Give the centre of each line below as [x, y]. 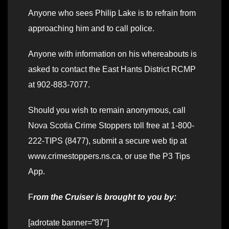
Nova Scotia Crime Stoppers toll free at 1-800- [111, 125]
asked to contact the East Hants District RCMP [112, 69]
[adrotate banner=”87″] [68, 222]
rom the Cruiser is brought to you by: [105, 197]
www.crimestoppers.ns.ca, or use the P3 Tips [109, 156]
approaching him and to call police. [91, 28]
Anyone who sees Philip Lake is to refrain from [112, 13]
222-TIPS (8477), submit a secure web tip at [107, 141]
